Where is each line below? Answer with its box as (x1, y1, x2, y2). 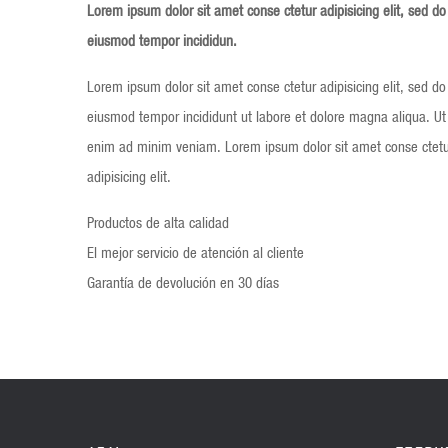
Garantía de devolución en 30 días (87, 273, 279, 291)
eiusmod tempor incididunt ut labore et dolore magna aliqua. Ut (87, 107, 446, 125)
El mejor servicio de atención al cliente (87, 243, 304, 261)
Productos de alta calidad (87, 213, 229, 231)
